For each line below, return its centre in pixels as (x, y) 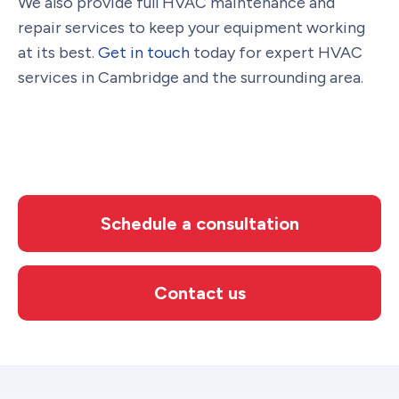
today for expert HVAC (276, 52)
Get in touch (144, 52)
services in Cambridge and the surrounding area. (191, 77)
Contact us (199, 293)
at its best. (58, 52)
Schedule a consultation (199, 223)
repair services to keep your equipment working (191, 27)
